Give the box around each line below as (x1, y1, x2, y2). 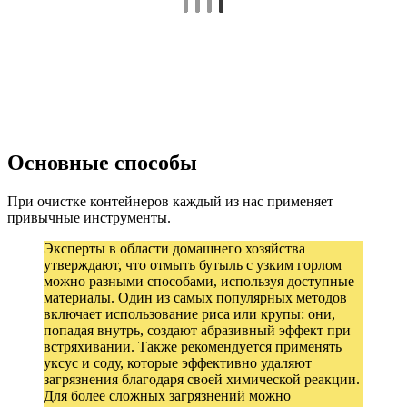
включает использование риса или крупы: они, (44, 305, 335, 322)
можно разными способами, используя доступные (44, 273, 354, 289)
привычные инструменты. (7, 209, 171, 225)
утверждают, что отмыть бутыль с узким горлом (44, 256, 342, 273)
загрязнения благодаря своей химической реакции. (44, 371, 360, 387)
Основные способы (7, 150, 197, 174)
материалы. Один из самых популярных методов (44, 289, 347, 305)
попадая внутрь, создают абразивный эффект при (44, 322, 351, 338)
